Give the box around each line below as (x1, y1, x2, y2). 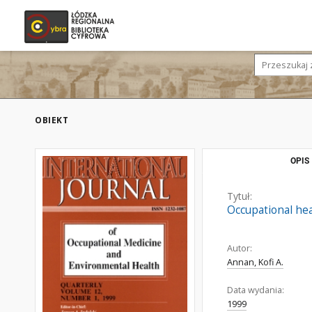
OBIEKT (35, 114, 68, 126)
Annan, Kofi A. (227, 256, 283, 268)
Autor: (227, 242, 252, 254)
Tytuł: (227, 189, 252, 203)
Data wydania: (227, 284, 284, 296)
